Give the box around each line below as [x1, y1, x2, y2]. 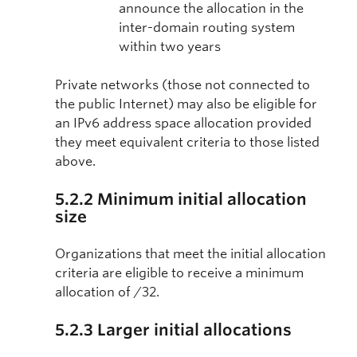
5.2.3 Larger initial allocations [55, 320, 292, 340]
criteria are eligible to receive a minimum [55, 265, 304, 281]
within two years [119, 39, 221, 55]
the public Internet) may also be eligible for [55, 96, 317, 112]
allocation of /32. [55, 284, 159, 300]
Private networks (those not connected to [55, 77, 310, 93]
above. [55, 154, 96, 170]
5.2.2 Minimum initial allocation [55, 190, 307, 210]
